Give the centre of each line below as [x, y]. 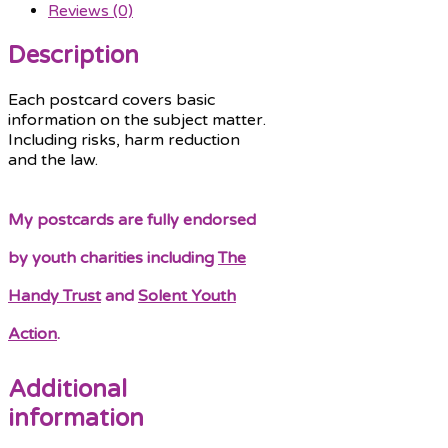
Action [32, 334]
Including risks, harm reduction [124, 139]
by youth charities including [113, 258]
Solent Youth [187, 296]
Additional [67, 389]
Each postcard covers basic [111, 99]
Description [73, 55]
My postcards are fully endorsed [132, 220]
